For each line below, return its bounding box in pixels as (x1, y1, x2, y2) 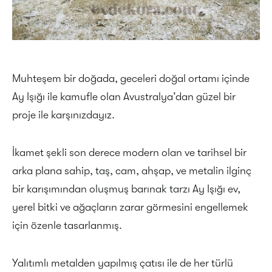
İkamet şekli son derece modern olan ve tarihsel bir (12, 146, 246, 158)
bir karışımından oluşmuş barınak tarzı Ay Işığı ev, (12, 183, 240, 195)
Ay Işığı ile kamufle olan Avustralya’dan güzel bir (12, 90, 236, 103)
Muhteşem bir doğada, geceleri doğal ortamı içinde (12, 72, 250, 84)
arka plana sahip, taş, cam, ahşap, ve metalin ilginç (12, 165, 251, 177)
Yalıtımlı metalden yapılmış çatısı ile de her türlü (12, 257, 233, 269)
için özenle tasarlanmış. (12, 219, 122, 231)
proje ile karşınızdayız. (12, 109, 115, 121)
